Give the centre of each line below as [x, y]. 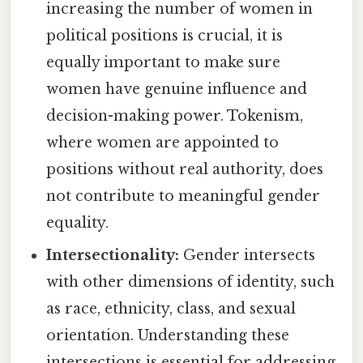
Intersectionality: [113, 256]
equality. [78, 223]
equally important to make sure [164, 63]
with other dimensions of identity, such [191, 282]
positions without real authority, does [185, 170]
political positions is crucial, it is [165, 36]
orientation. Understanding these [168, 336]
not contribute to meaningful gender [184, 196]
